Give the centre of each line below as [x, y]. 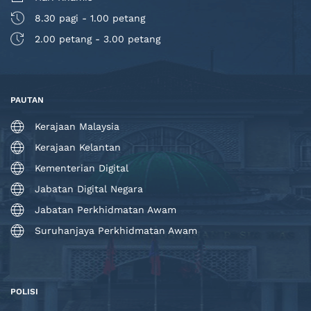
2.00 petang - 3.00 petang [98, 39]
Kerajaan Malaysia [77, 126]
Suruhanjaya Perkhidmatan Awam [116, 230]
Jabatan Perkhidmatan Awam [106, 209]
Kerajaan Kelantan [78, 147]
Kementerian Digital [82, 168]
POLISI [24, 292]
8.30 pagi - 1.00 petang [90, 18]
